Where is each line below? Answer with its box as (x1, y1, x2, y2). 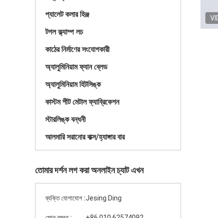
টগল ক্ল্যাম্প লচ (45, 27, 83, 36)
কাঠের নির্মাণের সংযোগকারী (45, 45, 109, 54)
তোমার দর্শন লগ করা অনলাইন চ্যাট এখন (35, 165, 144, 175)
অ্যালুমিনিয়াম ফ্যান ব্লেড (45, 62, 108, 72)
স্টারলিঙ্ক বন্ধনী (45, 115, 86, 124)
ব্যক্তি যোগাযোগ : (45, 194, 86, 202)
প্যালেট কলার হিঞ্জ (45, 10, 89, 19)
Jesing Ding (86, 194, 122, 202)
